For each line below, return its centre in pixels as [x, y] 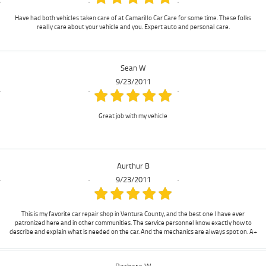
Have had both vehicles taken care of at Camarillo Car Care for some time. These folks [133, 18]
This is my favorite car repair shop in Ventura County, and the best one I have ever [133, 213]
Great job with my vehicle [133, 115]
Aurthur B [133, 165]
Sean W [133, 67]
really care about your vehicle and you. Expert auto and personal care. [133, 26]
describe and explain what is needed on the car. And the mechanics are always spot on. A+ [133, 231]
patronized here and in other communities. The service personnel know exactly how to [133, 222]
